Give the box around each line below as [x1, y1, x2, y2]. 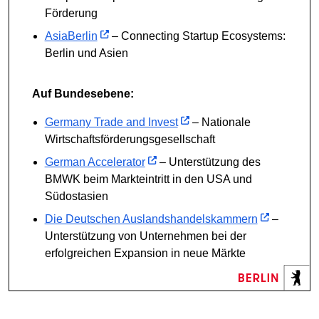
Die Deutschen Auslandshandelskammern [44, 212, 258, 225]
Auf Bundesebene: [32, 87, 134, 100]
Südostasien [44, 189, 108, 202]
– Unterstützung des [156, 155, 261, 168]
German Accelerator [44, 155, 145, 168]
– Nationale [189, 115, 251, 128]
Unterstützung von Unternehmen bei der [44, 229, 246, 242]
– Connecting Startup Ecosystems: [108, 29, 286, 42]
